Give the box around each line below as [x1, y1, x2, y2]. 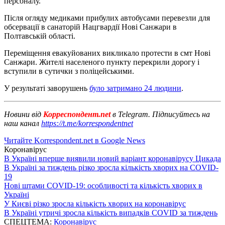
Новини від [4, 109, 41, 119]
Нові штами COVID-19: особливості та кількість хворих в [4, 181, 202, 190]
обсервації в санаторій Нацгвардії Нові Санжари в [4, 22, 177, 31]
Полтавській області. [4, 31, 75, 40]
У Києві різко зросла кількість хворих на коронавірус [4, 199, 186, 208]
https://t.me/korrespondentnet [41, 119, 133, 128]
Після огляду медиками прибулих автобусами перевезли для [4, 13, 210, 22]
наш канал [4, 119, 41, 128]
